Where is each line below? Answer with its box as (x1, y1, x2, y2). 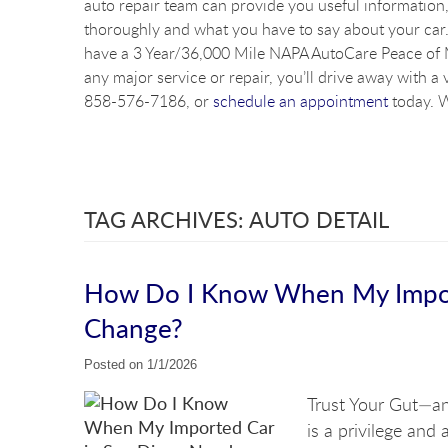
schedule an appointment (213, 90, 388, 112)
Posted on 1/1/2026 (84, 357, 197, 373)
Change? (84, 310, 183, 346)
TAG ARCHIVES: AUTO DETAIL (84, 204, 389, 235)
